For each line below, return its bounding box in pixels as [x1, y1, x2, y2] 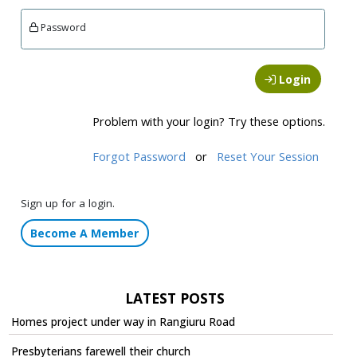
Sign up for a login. [20, 195, 115, 210]
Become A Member [30, 226, 139, 241]
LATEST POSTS [124, 288, 225, 308]
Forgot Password [92, 147, 186, 164]
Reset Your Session [216, 147, 319, 164]
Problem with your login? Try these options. [92, 112, 325, 129]
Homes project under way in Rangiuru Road [10, 315, 235, 330]
